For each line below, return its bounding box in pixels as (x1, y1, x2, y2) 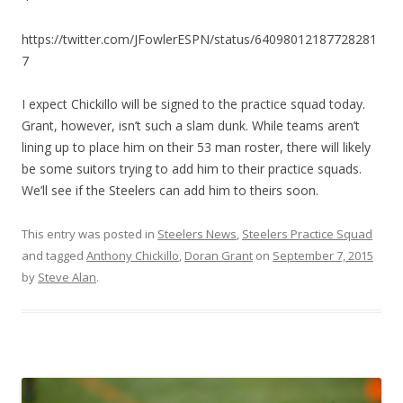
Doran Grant (184, 247, 253, 264)
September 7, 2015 (273, 247, 373, 264)
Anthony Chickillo (86, 247, 179, 264)
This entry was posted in (22, 226, 157, 243)
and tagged (22, 247, 86, 264)
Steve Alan (38, 269, 96, 286)
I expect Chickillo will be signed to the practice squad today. (22, 95, 365, 113)
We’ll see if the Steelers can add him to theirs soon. (22, 182, 318, 200)
